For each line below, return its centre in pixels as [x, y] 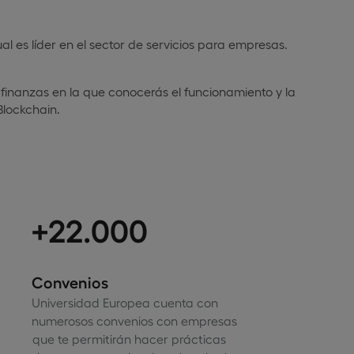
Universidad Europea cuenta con [124, 302]
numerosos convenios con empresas [134, 320]
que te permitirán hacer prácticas [128, 339]
